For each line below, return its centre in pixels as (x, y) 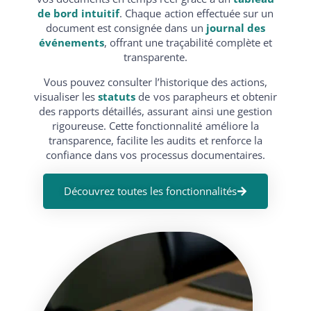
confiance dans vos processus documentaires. (155, 154)
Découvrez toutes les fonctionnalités (150, 191)
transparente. (155, 57)
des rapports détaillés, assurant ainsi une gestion (155, 111)
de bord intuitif (79, 13)
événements (71, 42)
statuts (116, 96)
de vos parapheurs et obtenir (206, 96)
